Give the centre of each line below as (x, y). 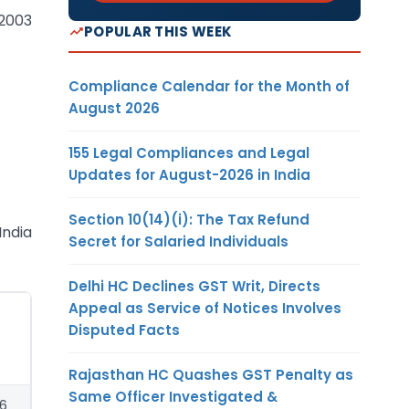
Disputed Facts (124, 330)
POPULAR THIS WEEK (158, 31)
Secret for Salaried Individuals (178, 241)
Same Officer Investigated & (173, 396)
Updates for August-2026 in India (189, 174)
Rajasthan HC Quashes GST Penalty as (211, 374)
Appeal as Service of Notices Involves (205, 308)
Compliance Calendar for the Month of (209, 86)
